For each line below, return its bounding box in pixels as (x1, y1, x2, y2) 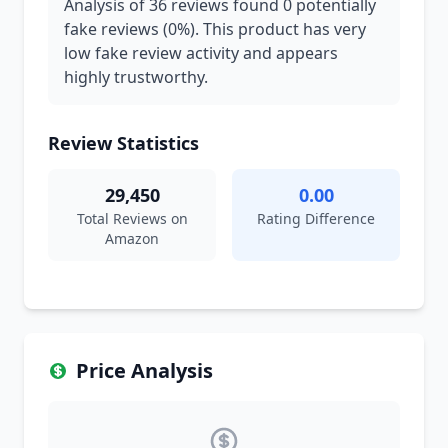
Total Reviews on (76, 209, 188, 228)
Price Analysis (76, 357, 213, 384)
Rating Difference (257, 209, 375, 228)
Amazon (105, 229, 159, 248)
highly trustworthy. (64, 66, 208, 88)
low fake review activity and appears (64, 42, 338, 64)
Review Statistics (48, 131, 199, 155)
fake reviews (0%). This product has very (64, 18, 366, 40)
